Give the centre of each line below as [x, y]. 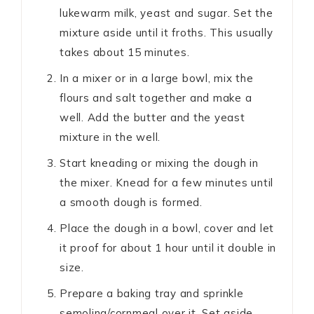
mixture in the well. [110, 137]
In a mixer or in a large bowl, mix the [157, 78]
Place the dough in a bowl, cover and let [167, 228]
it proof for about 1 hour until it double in [168, 248]
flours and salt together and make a [156, 98]
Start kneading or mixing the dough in [159, 163]
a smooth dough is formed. [131, 203]
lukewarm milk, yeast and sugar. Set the [166, 13]
